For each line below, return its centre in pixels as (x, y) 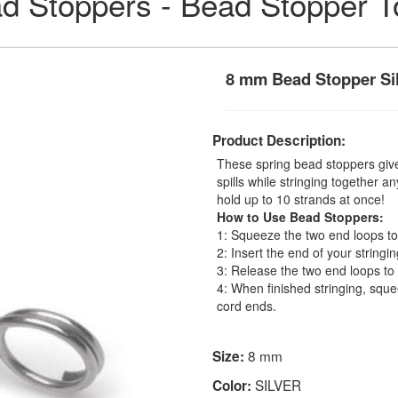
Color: (232, 385)
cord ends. (247, 305)
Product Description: (279, 140)
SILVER (276, 384)
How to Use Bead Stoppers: (300, 216)
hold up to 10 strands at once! (301, 199)
